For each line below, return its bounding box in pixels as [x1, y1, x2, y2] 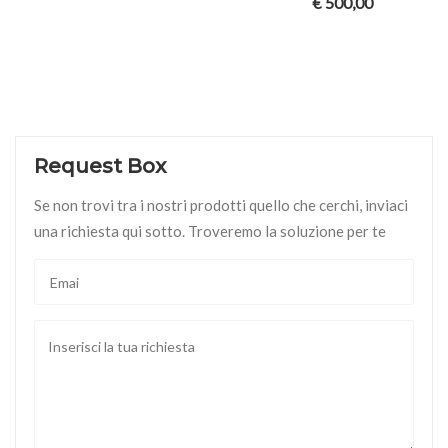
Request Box [34, 154, 166, 179]
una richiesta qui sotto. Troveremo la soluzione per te [34, 222, 386, 241]
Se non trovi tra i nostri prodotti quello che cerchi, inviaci [34, 196, 408, 215]
